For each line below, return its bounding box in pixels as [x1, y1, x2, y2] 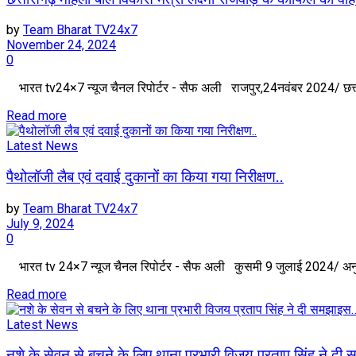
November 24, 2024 [6, 37, 116, 53]
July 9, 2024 [6, 215, 74, 231]
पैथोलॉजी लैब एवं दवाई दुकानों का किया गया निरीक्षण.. [6, 168, 284, 187]
